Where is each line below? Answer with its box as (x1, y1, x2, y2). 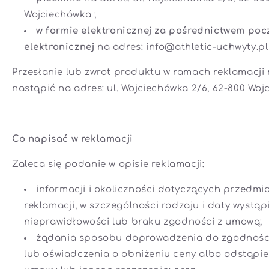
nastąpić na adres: (12, 83, 107, 94)
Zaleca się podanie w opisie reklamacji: (12, 159, 205, 170)
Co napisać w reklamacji (12, 134, 133, 145)
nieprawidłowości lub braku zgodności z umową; (24, 217, 263, 228)
